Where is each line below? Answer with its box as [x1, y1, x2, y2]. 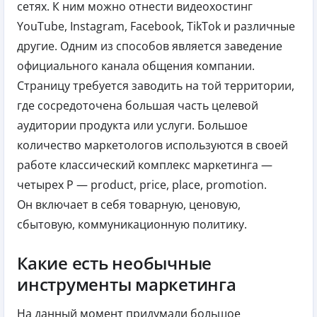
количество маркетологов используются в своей [17, 137, 288, 154]
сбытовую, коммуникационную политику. [17, 217, 247, 233]
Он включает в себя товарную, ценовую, [17, 197, 241, 213]
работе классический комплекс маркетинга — [17, 157, 272, 173]
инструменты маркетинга [17, 272, 236, 296]
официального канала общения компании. [17, 58, 255, 74]
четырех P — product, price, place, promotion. [17, 177, 267, 193]
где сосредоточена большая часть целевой [17, 98, 258, 114]
